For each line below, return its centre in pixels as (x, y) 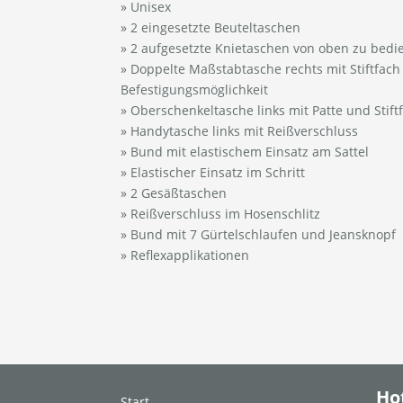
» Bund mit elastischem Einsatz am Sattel (245, 151)
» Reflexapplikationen (185, 255)
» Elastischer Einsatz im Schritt (213, 172)
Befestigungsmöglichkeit (195, 89)
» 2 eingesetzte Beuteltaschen (211, 27)
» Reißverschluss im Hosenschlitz (221, 213)
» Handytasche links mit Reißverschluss (240, 130)
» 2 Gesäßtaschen (174, 193)
